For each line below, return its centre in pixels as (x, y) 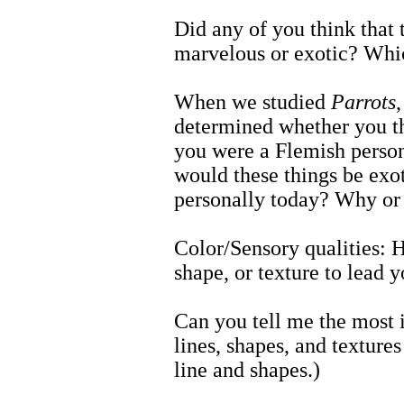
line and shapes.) (247, 370)
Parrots (363, 102)
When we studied (252, 102)
